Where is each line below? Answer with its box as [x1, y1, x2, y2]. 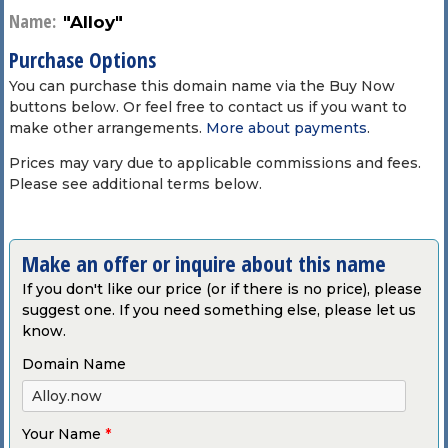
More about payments [205, 118, 367, 137]
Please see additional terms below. [8, 174, 262, 193]
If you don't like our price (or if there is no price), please [21, 279, 422, 298]
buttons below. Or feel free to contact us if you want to [8, 97, 407, 116]
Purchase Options [8, 45, 156, 74]
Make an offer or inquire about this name [21, 247, 386, 278]
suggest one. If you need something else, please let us [21, 300, 416, 319]
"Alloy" [62, 11, 123, 32]
